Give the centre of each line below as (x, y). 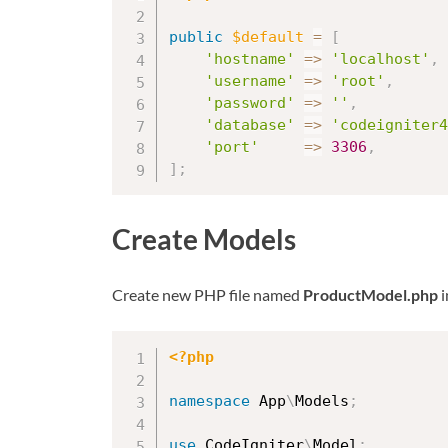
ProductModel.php (370, 294)
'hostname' (250, 59)
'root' (358, 81)
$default (268, 37)
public (196, 37)
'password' (250, 103)
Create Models (204, 238)
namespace (209, 400)
